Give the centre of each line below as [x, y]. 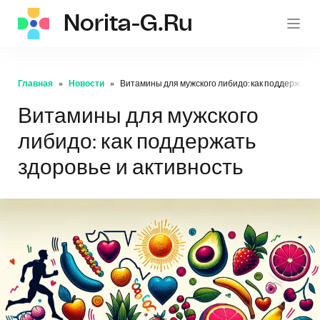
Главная [35, 84]
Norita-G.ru [127, 24]
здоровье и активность [131, 168]
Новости [86, 84]
